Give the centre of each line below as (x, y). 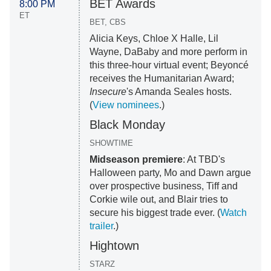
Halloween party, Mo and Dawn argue (170, 173)
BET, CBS (107, 22)
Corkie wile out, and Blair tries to (158, 200)
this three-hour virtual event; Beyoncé (169, 65)
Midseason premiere (136, 160)
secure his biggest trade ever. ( (155, 213)
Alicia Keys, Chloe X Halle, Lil (154, 39)
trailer (101, 226)
